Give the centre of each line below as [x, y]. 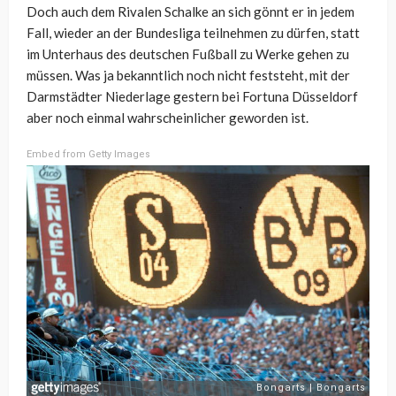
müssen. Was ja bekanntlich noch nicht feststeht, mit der [188, 76]
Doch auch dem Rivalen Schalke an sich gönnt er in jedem [190, 12]
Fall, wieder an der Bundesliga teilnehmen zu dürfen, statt [193, 33]
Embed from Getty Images [88, 155]
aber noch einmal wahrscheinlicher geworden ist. [168, 118]
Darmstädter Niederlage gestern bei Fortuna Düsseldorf [192, 97]
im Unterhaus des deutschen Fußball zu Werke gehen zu [188, 54]
